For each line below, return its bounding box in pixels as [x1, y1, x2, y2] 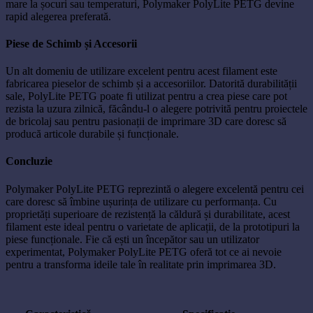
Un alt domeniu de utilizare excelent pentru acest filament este [6, 65, 277, 78]
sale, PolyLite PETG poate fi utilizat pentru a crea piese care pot [6, 90, 287, 103]
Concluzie [6, 155, 52, 168]
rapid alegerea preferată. [6, 10, 111, 22]
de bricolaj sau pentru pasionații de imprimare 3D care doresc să [6, 115, 286, 128]
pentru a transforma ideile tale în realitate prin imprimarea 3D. [6, 258, 276, 270]
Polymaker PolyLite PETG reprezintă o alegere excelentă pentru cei [6, 182, 304, 195]
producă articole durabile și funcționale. [6, 128, 179, 140]
